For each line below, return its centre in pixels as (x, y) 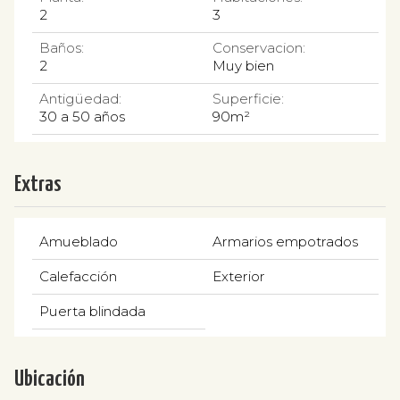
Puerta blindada (92, 311)
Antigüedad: (80, 98)
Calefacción (78, 276)
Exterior (239, 276)
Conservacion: (259, 47)
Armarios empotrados (285, 241)
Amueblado (79, 241)
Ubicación (50, 379)
